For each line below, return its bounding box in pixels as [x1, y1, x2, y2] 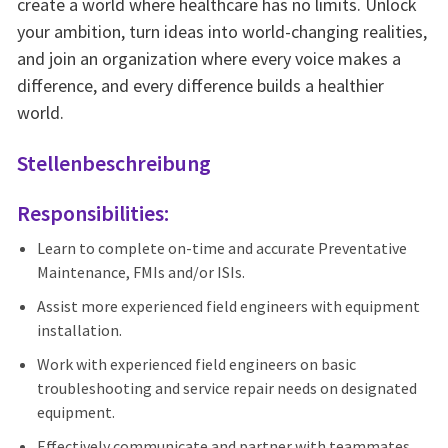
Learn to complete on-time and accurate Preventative [36, 238, 407, 259]
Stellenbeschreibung [16, 149, 211, 178]
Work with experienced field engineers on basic [36, 354, 356, 375]
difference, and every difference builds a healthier [16, 74, 384, 98]
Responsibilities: [16, 199, 169, 228]
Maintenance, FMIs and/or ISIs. [36, 262, 245, 283]
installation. [36, 320, 122, 341]
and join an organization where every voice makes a [16, 47, 401, 71]
